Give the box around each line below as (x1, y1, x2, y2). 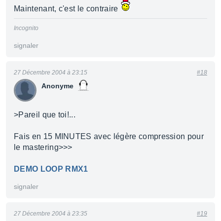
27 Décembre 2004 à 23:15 (14, 69, 87, 76)
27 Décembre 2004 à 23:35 (14, 210, 87, 217)
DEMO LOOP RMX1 (14, 165, 88, 173)
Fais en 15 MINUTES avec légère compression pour (14, 132, 204, 141)
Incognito (14, 25, 38, 32)
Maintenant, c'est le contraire (14, 4, 120, 13)
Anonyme (41, 82, 74, 90)
